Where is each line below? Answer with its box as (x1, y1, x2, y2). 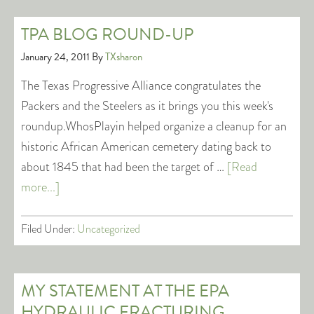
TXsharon (105, 49, 142, 64)
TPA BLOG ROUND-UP (21, 22, 193, 47)
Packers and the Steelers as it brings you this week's (21, 97, 273, 115)
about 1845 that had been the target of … (21, 158, 227, 176)
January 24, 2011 (21, 49, 90, 64)
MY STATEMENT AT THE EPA (21, 278, 229, 303)
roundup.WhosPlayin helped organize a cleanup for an (21, 117, 287, 135)
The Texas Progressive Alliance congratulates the (21, 76, 261, 95)
